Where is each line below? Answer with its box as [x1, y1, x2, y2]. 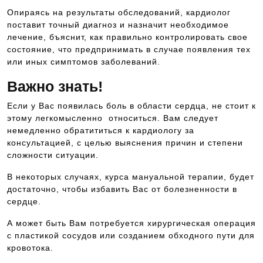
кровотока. [7, 243, 53, 252]
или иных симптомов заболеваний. [7, 57, 160, 66]
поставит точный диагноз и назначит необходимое [7, 20, 229, 29]
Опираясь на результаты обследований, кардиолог [7, 8, 231, 17]
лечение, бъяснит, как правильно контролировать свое [7, 32, 248, 42]
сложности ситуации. [7, 150, 99, 160]
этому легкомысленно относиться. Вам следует [7, 113, 218, 123]
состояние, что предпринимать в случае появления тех [7, 45, 251, 54]
